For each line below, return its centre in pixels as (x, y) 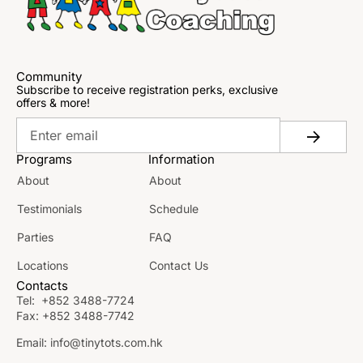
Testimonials (49, 208)
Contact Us (181, 265)
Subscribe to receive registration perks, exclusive (147, 89)
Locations (43, 265)
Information (182, 159)
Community (49, 76)
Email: (33, 342)
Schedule (174, 208)
